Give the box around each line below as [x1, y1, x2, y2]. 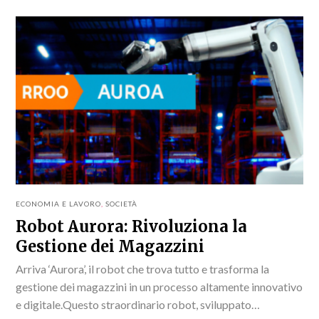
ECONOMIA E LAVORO [16, 199, 102, 208]
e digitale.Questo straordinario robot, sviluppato [16, 297, 252, 311]
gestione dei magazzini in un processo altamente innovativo [16, 279, 303, 293]
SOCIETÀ [105, 199, 138, 208]
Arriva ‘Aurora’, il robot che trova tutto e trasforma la [16, 261, 270, 276]
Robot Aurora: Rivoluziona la [16, 216, 248, 236]
